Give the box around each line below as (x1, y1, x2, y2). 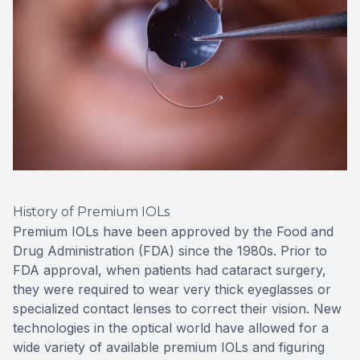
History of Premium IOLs (13, 204, 170, 220)
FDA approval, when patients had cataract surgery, (13, 262, 326, 279)
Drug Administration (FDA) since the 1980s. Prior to (13, 243, 327, 260)
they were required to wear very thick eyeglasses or (13, 281, 331, 298)
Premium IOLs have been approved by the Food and (13, 223, 333, 240)
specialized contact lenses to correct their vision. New (13, 301, 342, 317)
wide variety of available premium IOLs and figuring (13, 339, 325, 356)
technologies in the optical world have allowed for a (13, 320, 329, 337)
